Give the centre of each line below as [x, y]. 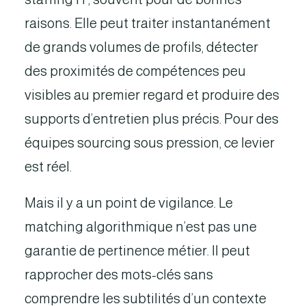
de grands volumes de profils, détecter [141, 47]
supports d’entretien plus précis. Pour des [152, 119]
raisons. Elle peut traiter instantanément [148, 23]
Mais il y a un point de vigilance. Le [129, 203]
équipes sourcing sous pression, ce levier [150, 143]
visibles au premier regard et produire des [152, 95]
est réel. [48, 167]
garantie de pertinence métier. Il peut [137, 251]
